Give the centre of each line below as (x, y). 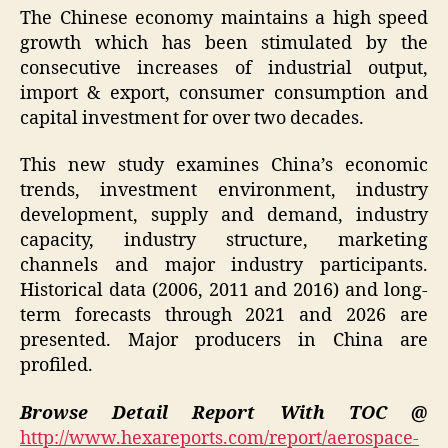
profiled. (56, 366)
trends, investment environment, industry (224, 191)
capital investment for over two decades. (192, 118)
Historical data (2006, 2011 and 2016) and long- (224, 291)
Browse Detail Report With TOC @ (224, 413)
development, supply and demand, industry (224, 216)
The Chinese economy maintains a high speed (224, 18)
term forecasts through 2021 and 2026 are (224, 316)
